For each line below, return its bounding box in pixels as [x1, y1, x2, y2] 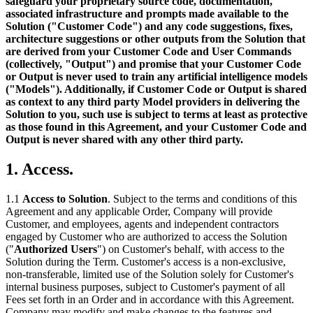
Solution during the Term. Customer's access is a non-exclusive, [6, 255, 286, 268]
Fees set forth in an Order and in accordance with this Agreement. [6, 293, 294, 305]
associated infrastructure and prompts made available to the [6, 8, 289, 20]
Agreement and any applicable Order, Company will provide [6, 205, 272, 217]
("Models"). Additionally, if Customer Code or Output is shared [6, 83, 307, 96]
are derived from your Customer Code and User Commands [6, 45, 291, 58]
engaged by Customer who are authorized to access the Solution [6, 230, 287, 242]
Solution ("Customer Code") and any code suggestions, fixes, [6, 20, 293, 33]
